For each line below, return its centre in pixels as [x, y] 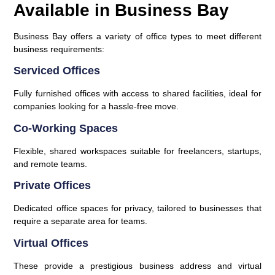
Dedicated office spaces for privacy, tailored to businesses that [137, 208]
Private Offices [52, 186]
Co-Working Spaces [66, 128]
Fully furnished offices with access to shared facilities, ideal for [137, 94]
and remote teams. [51, 164]
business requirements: [59, 49]
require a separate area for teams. [81, 221]
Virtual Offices [51, 243]
